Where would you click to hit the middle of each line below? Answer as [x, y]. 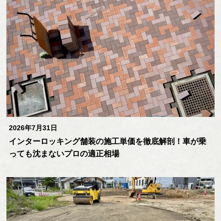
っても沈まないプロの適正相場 [64, 154]
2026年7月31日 [33, 128]
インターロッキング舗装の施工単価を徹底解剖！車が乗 [108, 141]
